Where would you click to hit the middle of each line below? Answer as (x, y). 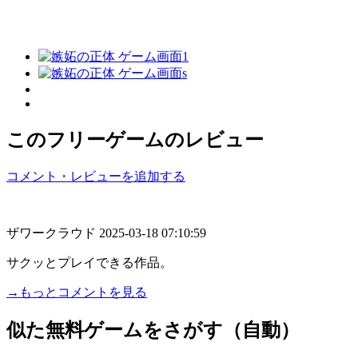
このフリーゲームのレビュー (135, 139)
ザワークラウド (53, 233)
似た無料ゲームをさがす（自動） (153, 330)
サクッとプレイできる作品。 (89, 262)
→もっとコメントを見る (77, 292)
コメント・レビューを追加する (96, 176)
